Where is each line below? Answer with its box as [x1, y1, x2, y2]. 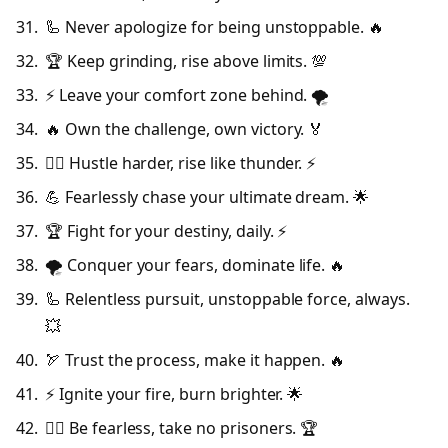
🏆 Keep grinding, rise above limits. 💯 [45, 50, 328, 73]
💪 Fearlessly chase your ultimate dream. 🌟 [45, 186, 370, 209]
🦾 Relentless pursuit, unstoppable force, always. [45, 288, 410, 311]
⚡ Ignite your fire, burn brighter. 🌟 [45, 383, 304, 406]
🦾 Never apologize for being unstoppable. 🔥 [45, 16, 384, 39]
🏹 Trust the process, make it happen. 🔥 [45, 349, 346, 372]
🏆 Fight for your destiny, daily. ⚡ [45, 220, 288, 243]
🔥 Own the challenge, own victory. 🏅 [45, 118, 325, 141]
